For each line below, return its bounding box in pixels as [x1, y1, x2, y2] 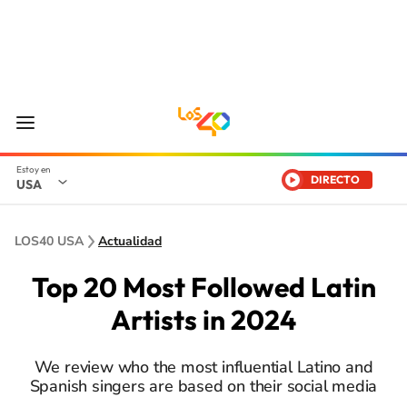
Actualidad [98, 233, 162, 250]
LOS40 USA [15, 233, 84, 250]
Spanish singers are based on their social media [29, 375, 378, 397]
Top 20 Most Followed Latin [31, 270, 376, 304]
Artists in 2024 [111, 303, 296, 337]
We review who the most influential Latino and [34, 356, 373, 378]
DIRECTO [311, 173, 360, 186]
